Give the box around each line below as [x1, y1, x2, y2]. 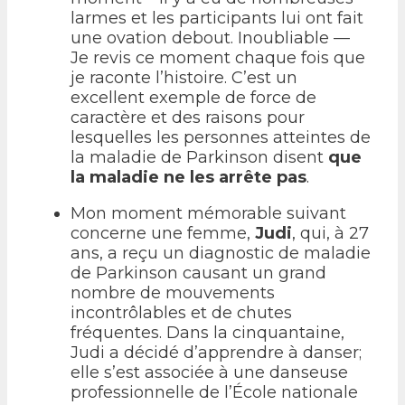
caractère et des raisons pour [71, 107, 305, 127]
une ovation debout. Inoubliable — [71, 27, 350, 48]
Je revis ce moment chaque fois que [71, 47, 365, 68]
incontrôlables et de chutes [71, 302, 292, 323]
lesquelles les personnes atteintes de [71, 127, 371, 147]
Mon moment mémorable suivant [71, 202, 346, 223]
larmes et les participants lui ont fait [71, 7, 363, 28]
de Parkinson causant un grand [71, 262, 326, 283]
